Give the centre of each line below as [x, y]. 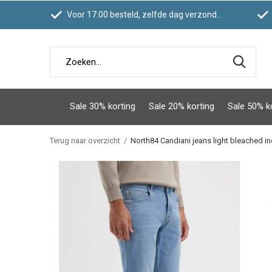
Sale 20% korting [182, 106]
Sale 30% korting [103, 106]
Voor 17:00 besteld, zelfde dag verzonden [141, 15]
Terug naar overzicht [85, 141]
